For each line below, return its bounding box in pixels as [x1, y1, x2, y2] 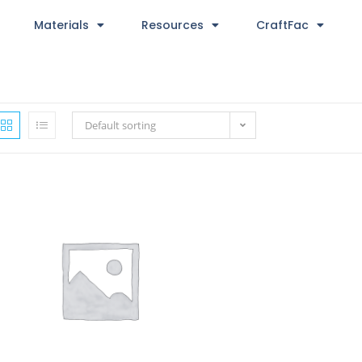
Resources [141, 17, 204, 33]
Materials [33, 17, 89, 33]
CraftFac [255, 17, 309, 33]
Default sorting [85, 118, 156, 133]
